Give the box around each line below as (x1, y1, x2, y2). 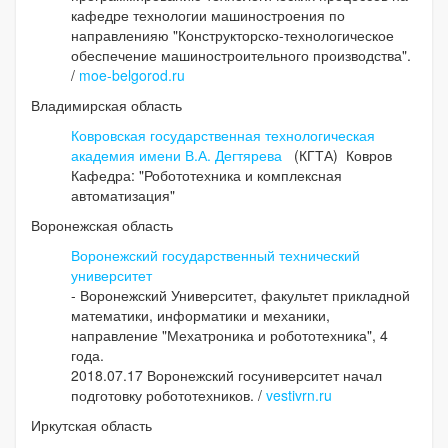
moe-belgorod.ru (79, 65, 185, 86)
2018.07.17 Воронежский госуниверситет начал (71, 365, 382, 386)
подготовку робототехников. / (71, 385, 266, 406)
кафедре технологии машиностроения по (71, 5, 345, 26)
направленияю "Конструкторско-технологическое (71, 25, 394, 46)
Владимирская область (31, 95, 182, 116)
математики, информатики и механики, (71, 305, 330, 326)
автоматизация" (71, 185, 175, 206)
